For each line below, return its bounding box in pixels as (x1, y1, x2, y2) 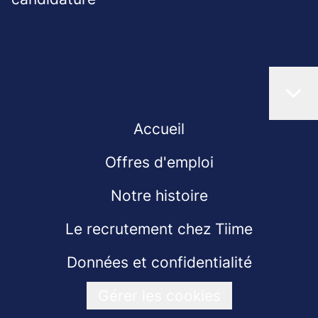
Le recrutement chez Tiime (65, 220, 253, 238)
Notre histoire (110, 187, 208, 204)
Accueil (133, 120, 185, 138)
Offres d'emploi (104, 153, 214, 171)
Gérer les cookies (97, 287, 221, 305)
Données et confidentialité (66, 253, 252, 271)
